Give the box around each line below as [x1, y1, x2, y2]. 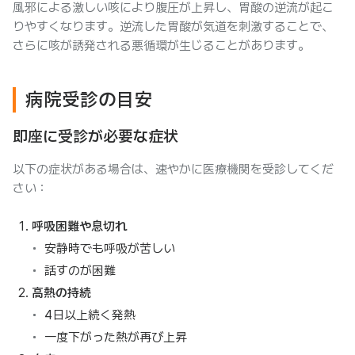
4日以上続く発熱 [44, 307, 136, 323]
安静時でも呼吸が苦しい [44, 241, 175, 256]
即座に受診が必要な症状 [13, 127, 178, 146]
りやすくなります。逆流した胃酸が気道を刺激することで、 [13, 19, 334, 34]
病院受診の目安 [25, 88, 153, 111]
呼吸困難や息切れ [32, 219, 127, 234]
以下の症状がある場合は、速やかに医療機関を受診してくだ [13, 162, 334, 177]
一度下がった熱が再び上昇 [44, 330, 187, 345]
